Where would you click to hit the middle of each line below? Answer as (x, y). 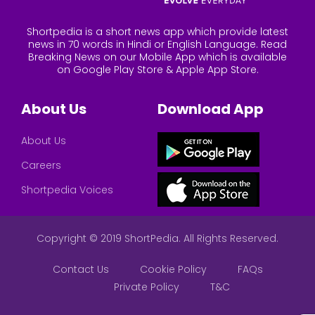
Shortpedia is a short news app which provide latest (157, 32)
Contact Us (81, 270)
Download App (211, 109)
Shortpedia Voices (67, 190)
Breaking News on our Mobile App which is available (157, 57)
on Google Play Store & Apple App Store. (157, 70)
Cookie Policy (173, 270)
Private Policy (146, 287)
